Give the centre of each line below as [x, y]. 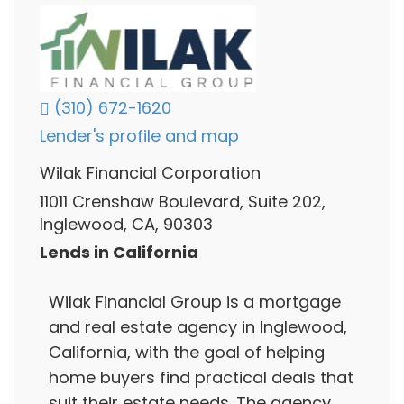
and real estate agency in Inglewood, [198, 326]
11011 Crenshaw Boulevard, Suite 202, [183, 201]
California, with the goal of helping [187, 352]
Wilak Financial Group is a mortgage [195, 301]
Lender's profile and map [139, 136]
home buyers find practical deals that [201, 377]
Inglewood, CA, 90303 [126, 224]
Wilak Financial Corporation [150, 173]
